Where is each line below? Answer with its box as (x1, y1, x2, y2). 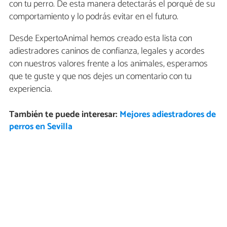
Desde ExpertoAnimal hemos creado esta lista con (9, 30, 192, 46)
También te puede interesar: (9, 107, 120, 123)
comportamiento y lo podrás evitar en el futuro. (9, 9, 178, 24)
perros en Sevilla (9, 120, 72, 135)
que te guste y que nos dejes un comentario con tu (9, 68, 192, 84)
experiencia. (9, 81, 52, 97)
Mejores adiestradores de (119, 107, 216, 123)
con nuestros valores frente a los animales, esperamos (9, 56, 208, 71)
